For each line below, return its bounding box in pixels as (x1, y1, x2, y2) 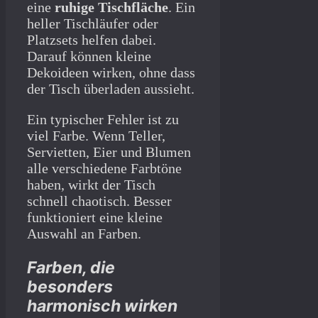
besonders (27, 276, 113, 297)
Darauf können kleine (27, 48, 151, 64)
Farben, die (27, 257, 115, 278)
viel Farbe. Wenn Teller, (27, 127, 165, 143)
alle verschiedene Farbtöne (27, 160, 182, 176)
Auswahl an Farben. (27, 225, 141, 241)
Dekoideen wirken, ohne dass (27, 64, 195, 80)
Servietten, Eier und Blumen (27, 143, 191, 160)
